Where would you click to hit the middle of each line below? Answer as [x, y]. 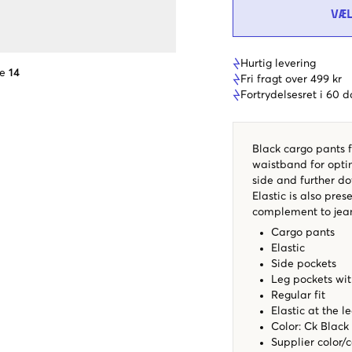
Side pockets [304, 264]
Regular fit [298, 295]
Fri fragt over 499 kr [291, 79]
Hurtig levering [278, 63]
